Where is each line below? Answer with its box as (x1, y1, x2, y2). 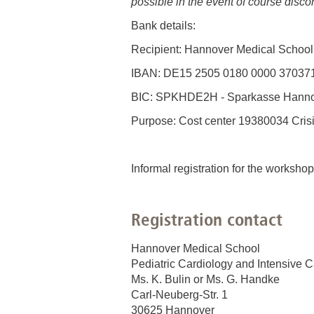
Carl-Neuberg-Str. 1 (131, 288, 228, 301)
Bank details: (131, 19, 196, 32)
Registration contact (131, 208, 282, 230)
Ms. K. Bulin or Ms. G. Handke (131, 273, 280, 285)
